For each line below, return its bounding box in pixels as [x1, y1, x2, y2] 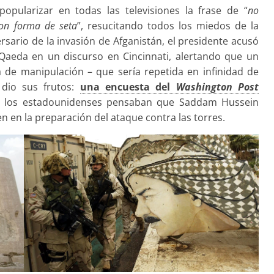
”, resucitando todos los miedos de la [76, 19, 259, 33]
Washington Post [176, 80, 259, 94]
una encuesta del [80, 80, 176, 94]
